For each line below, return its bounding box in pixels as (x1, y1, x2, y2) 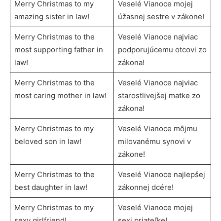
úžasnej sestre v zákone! (117, 11, 204, 21)
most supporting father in (14, 44, 103, 54)
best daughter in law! (14, 182, 87, 192)
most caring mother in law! (14, 90, 107, 100)
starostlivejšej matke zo (117, 90, 200, 100)
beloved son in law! (14, 136, 81, 146)
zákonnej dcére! (117, 182, 174, 192)
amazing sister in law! (14, 11, 89, 21)
